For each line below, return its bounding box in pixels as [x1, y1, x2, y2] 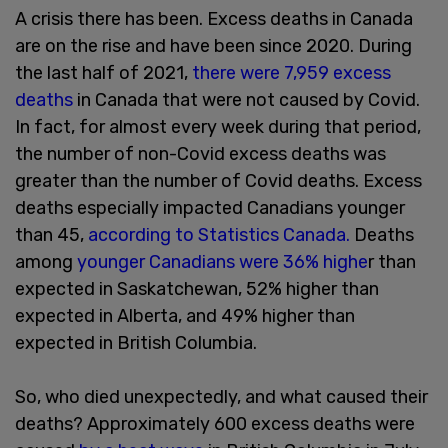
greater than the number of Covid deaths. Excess [15, 169, 422, 192]
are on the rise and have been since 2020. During [15, 34, 412, 57]
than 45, [15, 223, 88, 246]
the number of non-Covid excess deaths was [15, 142, 386, 165]
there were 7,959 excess [188, 61, 391, 84]
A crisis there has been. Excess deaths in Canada [15, 7, 413, 30]
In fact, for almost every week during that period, [15, 115, 421, 138]
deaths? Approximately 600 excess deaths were [15, 412, 415, 435]
